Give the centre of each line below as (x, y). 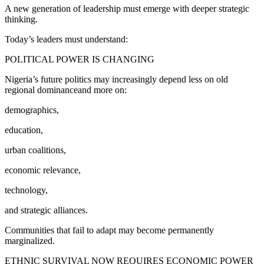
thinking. (21, 19)
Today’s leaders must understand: (66, 39)
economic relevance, (43, 170)
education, (24, 130)
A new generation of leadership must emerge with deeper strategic (127, 8)
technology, (26, 190)
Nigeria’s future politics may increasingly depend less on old (116, 79)
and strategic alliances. (46, 210)
